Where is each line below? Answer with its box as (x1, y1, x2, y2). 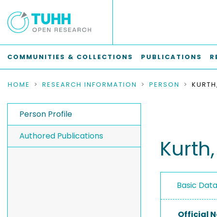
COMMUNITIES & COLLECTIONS (7, 52, 133, 62)
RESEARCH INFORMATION (42, 80, 137, 89)
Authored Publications (19, 130, 103, 141)
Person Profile (19, 108, 72, 120)
